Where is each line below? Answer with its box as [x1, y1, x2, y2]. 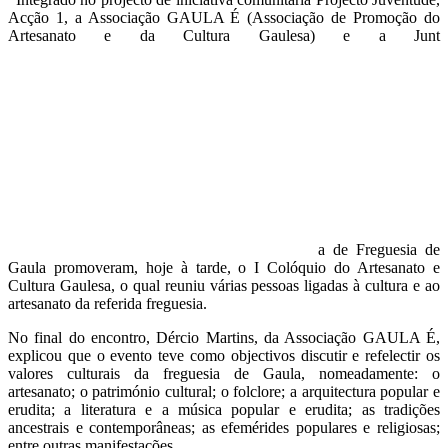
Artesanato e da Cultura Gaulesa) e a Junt [8, 26, 440, 44]
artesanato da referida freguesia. [8, 294, 207, 312]
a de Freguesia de [318, 240, 440, 258]
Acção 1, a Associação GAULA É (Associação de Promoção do [8, 8, 440, 26]
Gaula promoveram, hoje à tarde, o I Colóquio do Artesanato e [8, 258, 440, 276]
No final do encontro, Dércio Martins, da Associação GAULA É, [8, 328, 440, 346]
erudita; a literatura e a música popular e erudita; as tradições [8, 400, 440, 418]
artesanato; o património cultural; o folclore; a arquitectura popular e [8, 382, 440, 400]
